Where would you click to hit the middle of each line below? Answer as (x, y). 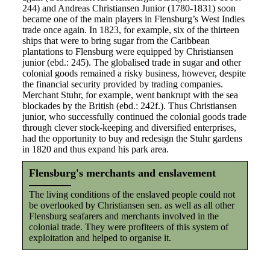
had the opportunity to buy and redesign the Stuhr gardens (132, 138)
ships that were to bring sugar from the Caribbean (116, 41)
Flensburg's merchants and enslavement (122, 173)
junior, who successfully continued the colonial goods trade (134, 117)
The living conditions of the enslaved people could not (132, 194)
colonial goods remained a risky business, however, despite (134, 73)
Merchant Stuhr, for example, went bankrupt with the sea (130, 95)
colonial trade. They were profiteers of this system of (128, 227)
